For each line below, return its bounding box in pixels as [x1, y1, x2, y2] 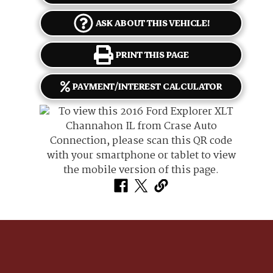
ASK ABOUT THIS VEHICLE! [95, 15, 210, 31]
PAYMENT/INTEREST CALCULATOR [73, 79, 223, 94]
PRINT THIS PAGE [116, 47, 190, 63]
